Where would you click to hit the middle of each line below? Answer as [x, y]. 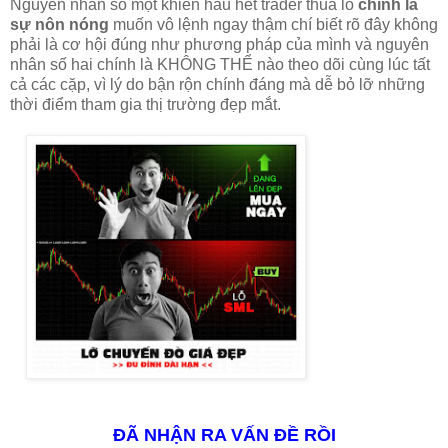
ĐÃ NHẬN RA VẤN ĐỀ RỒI [224, 434]
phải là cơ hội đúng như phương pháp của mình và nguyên [219, 44]
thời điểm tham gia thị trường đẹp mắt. [145, 104]
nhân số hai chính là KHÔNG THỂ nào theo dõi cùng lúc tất [220, 64]
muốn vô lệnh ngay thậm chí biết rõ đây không [275, 24]
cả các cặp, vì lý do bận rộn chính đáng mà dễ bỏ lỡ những [217, 84]
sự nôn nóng [61, 24]
